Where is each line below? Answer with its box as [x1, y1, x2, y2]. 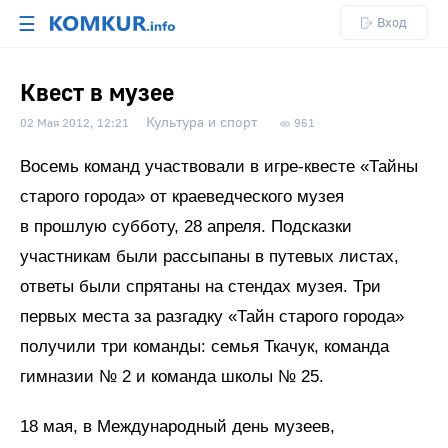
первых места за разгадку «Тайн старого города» [20, 307, 404, 326]
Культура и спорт [146, 114, 257, 132]
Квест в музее [20, 78, 174, 109]
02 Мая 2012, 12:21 [20, 116, 129, 131]
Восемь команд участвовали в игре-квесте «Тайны [20, 157, 418, 176]
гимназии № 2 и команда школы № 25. [20, 367, 324, 386]
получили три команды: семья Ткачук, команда [20, 337, 389, 356]
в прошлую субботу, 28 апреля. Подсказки [20, 217, 352, 236]
